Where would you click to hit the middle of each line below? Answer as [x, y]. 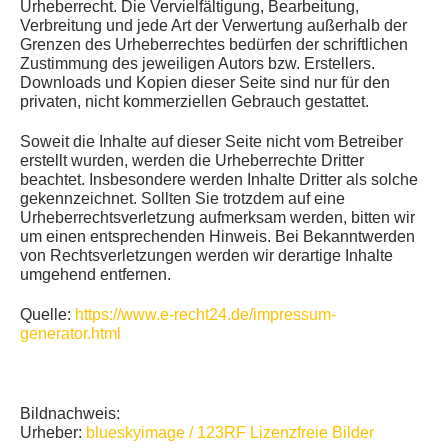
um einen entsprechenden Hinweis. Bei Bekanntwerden [217, 237]
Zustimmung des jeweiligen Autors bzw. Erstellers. [197, 64]
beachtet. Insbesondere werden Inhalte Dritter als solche [219, 180]
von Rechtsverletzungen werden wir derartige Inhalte [206, 256]
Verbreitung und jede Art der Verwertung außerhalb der [213, 26]
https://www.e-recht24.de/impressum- [205, 315]
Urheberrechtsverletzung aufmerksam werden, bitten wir [217, 218]
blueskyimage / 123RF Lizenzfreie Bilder [230, 433]
